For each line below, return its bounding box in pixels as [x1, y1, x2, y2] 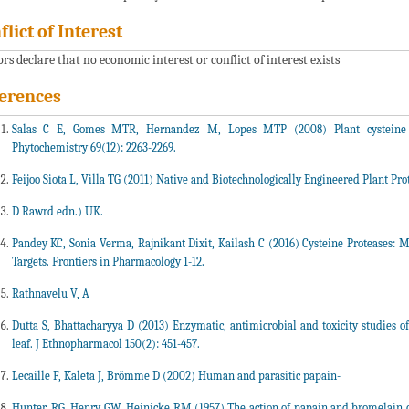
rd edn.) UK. [42, 204, 103, 219]
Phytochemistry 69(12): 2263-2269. [11, 141, 176, 155]
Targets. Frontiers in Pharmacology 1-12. [11, 255, 204, 269]
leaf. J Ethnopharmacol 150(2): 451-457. [11, 337, 200, 351]
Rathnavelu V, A [11, 287, 89, 301]
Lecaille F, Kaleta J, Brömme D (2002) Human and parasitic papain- [11, 369, 341, 383]
